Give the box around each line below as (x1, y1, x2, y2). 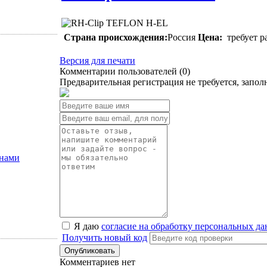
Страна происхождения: (64, 32, 167, 42)
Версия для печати (60, 55, 135, 66)
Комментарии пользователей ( (60, 66, 182, 76)
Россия (167, 32, 195, 42)
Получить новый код (62, 232, 147, 243)
